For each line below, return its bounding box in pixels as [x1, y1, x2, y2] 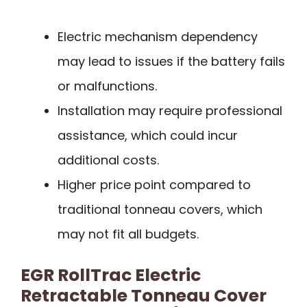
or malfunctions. [58, 77, 157, 95]
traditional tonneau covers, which [58, 201, 262, 219]
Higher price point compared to [58, 176, 251, 194]
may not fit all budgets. [58, 225, 199, 243]
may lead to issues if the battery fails [58, 53, 285, 71]
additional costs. [58, 151, 159, 169]
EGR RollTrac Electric [21, 263, 201, 288]
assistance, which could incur [58, 127, 238, 145]
